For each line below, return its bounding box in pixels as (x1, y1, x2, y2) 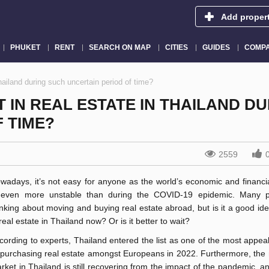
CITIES (165, 43, 188, 52)
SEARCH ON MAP (88, 43, 151, 52)
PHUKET (10, 43, 40, 52)
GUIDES (202, 43, 230, 52)
